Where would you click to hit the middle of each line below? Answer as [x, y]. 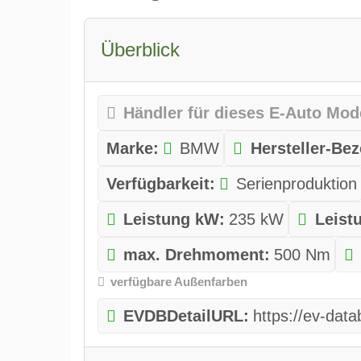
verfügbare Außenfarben [179, 282]
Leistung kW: [174, 220]
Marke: [132, 149]
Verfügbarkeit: [160, 184]
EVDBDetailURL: [187, 315]
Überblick [140, 50]
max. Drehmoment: [197, 255]
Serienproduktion [297, 184]
